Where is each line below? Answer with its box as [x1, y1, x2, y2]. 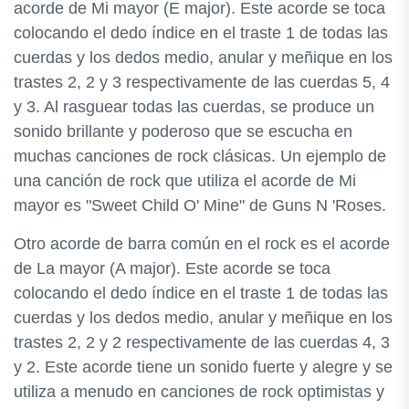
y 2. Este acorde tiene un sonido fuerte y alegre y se [14, 358, 393, 376]
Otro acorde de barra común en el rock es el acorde [14, 235, 390, 253]
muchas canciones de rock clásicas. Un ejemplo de [14, 147, 386, 165]
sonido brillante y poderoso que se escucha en [14, 122, 352, 141]
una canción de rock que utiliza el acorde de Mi [14, 172, 356, 190]
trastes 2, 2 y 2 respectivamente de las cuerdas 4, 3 [14, 333, 390, 351]
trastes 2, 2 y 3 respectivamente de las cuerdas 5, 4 [14, 73, 390, 91]
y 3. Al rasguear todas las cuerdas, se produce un [14, 98, 374, 116]
